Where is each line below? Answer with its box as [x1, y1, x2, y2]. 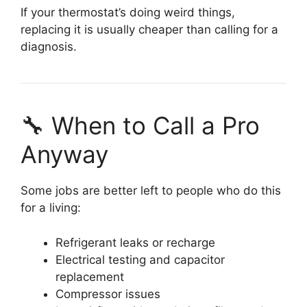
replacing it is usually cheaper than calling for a [21, 23, 278, 37]
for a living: [21, 201, 81, 215]
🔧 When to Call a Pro [21, 111, 260, 140]
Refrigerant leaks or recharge [56, 235, 215, 249]
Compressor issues [56, 286, 160, 301]
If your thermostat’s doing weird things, [21, 5, 235, 20]
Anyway [21, 140, 108, 169]
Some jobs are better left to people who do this [21, 184, 281, 198]
